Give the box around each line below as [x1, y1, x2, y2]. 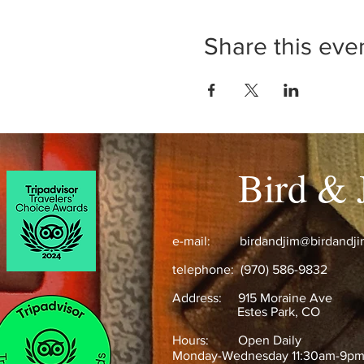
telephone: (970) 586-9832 [172, 262, 327, 276]
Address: [172, 291, 238, 305]
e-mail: [172, 234, 240, 248]
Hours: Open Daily [172, 333, 305, 347]
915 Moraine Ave [238, 291, 332, 305]
